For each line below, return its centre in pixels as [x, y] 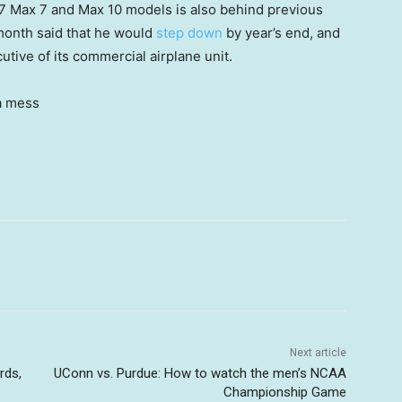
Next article [318, 353]
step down [189, 33]
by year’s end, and [281, 33]
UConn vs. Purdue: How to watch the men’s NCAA [200, 374]
